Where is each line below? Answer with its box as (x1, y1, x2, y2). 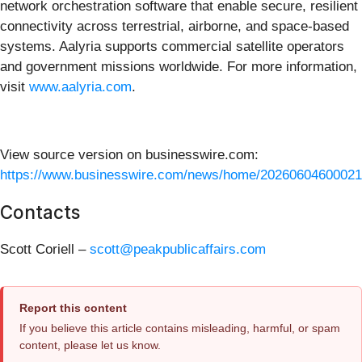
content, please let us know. (19, 338, 161, 351)
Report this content (19, 301, 127, 314)
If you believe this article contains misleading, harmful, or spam (19, 321, 340, 335)
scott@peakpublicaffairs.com (90, 241, 266, 257)
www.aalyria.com (29, 78, 132, 95)
